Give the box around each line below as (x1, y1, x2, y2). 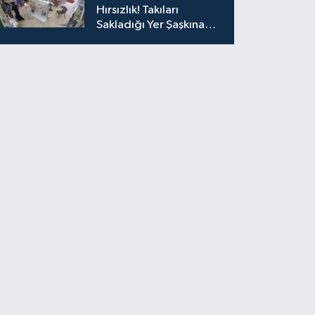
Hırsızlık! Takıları (96, 4, 179, 16)
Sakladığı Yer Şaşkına (96, 18, 205, 31)
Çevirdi (96, 33, 136, 46)
